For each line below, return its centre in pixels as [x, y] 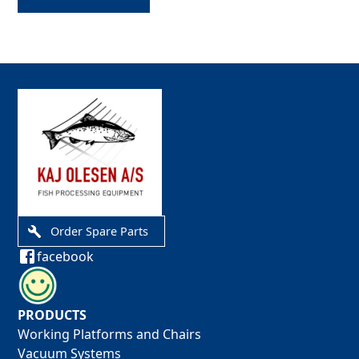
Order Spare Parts [100, 232]
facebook [66, 257]
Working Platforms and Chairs [110, 334]
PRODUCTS [52, 315]
